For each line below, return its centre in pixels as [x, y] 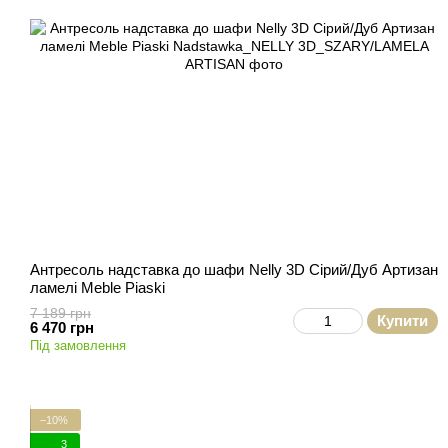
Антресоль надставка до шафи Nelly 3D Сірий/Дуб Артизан [234, 269]
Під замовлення [78, 345]
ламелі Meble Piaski [97, 287]
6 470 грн [62, 327]
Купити [402, 320]
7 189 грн [60, 313]
